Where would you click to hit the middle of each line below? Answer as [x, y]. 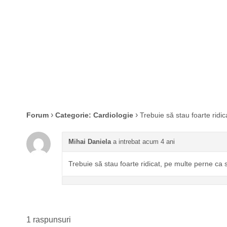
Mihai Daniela [90, 142]
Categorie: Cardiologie [94, 115]
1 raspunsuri [49, 220]
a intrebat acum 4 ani [143, 142]
